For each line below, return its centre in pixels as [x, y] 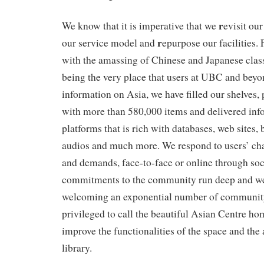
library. [77, 247]
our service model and [110, 42]
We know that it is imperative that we [140, 25]
